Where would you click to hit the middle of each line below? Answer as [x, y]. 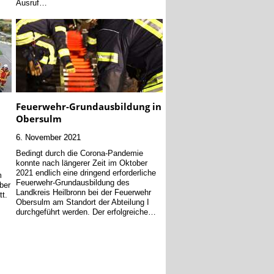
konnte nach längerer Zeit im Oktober [81, 163]
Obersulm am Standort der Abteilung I [82, 202]
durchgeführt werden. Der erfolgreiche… [86, 212]
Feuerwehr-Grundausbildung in [88, 106]
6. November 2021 [48, 137]
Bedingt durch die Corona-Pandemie [79, 153]
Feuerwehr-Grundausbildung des [72, 183]
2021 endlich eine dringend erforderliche [86, 173]
